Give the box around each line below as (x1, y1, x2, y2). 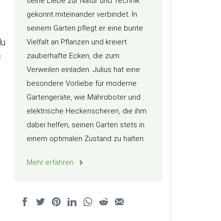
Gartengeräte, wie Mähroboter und (27, 93, 141, 102)
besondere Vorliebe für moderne (27, 79, 137, 88)
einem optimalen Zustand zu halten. (27, 134, 145, 143)
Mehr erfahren (27, 158, 74, 167)
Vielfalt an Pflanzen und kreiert (27, 37, 127, 46)
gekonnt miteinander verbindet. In (27, 10, 137, 19)
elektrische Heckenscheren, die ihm (27, 107, 147, 115)
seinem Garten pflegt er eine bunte (27, 24, 143, 33)
